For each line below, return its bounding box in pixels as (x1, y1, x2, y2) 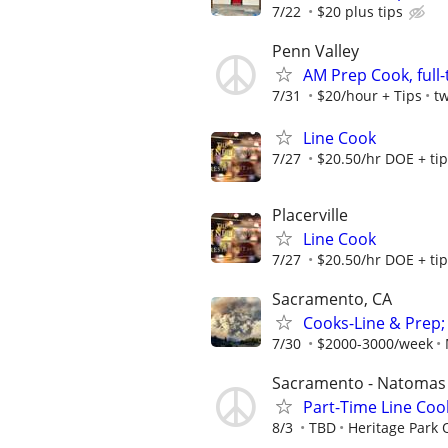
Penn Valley (272, 40, 359, 63)
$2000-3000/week (317, 333, 433, 353)
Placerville (272, 203, 348, 226)
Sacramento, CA (272, 287, 392, 310)
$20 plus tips (317, 2, 403, 22)
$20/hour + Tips (317, 86, 422, 106)
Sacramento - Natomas (272, 372, 446, 395)
